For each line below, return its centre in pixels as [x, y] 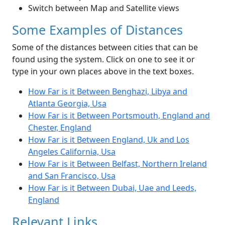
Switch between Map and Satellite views [104, 8]
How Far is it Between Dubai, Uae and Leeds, [112, 188]
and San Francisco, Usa [72, 176]
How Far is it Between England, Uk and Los [109, 140]
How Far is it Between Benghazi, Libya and [108, 92]
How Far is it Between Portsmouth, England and [119, 116]
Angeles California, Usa [72, 152]
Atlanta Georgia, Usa [67, 104]
